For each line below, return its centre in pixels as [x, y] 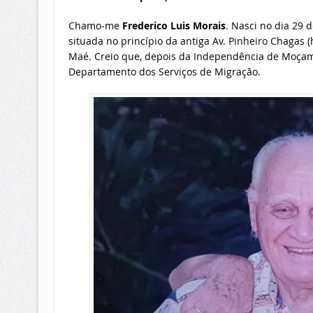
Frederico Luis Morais [174, 26]
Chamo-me [95, 26]
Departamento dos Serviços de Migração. [164, 72]
